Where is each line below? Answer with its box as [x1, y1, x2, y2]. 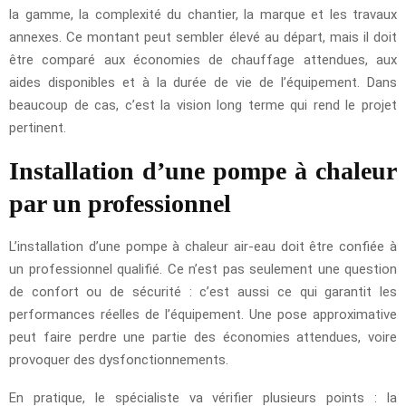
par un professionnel [9, 188, 231, 217]
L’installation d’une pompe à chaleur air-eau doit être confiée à [9, 237, 397, 255]
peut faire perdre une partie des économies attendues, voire [9, 328, 397, 345]
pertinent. [9, 119, 66, 136]
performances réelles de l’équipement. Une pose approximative [9, 305, 397, 323]
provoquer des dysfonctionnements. [9, 351, 228, 368]
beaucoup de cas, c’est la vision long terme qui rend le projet [9, 96, 397, 113]
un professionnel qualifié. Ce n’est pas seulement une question [9, 260, 397, 277]
